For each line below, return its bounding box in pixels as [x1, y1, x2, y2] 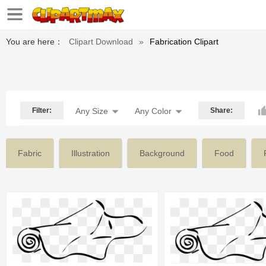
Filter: [32, 106, 52, 115]
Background [140, 148, 185, 158]
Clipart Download [69, 37, 133, 46]
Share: [210, 106, 233, 115]
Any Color [135, 106, 172, 116]
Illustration [71, 148, 110, 158]
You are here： [6, 37, 63, 46]
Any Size [75, 106, 108, 116]
